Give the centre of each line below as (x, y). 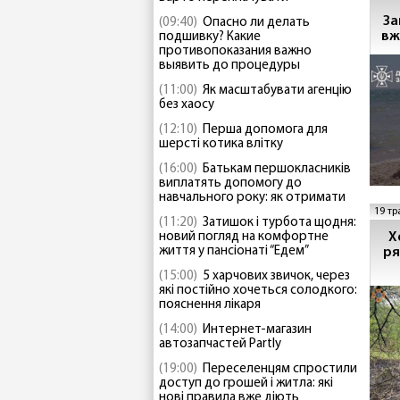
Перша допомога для (265, 130)
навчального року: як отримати (252, 198)
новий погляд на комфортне (244, 237)
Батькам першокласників (277, 169)
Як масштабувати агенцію (277, 91)
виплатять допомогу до (230, 183)
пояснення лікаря (210, 305)
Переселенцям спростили (280, 369)
